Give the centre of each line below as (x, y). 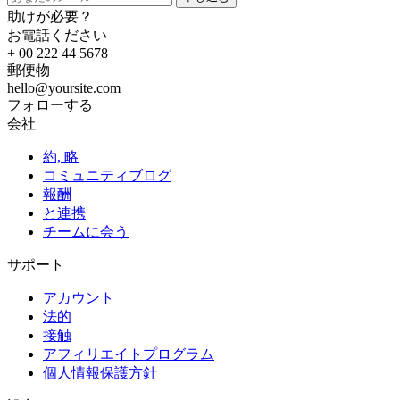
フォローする (50, 104)
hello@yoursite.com (64, 87)
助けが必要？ (50, 16)
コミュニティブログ (107, 175)
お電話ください (57, 35)
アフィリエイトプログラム (129, 354)
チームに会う (86, 231)
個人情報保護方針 (100, 372)
